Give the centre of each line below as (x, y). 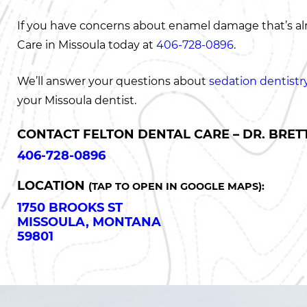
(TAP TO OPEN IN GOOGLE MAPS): (176, 186)
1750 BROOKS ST (70, 207)
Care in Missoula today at (87, 45)
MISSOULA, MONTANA (89, 222)
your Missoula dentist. (77, 100)
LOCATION (53, 185)
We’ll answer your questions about (113, 81)
